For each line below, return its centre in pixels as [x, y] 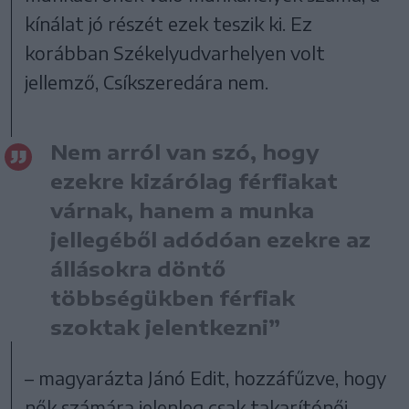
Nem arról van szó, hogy [185, 151]
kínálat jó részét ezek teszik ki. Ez [169, 23]
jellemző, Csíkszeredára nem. [147, 81]
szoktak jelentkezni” [165, 326]
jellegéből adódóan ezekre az [210, 239]
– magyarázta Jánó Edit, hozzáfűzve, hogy [206, 377]
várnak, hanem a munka [182, 210]
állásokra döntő [138, 268]
